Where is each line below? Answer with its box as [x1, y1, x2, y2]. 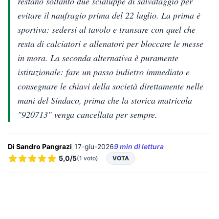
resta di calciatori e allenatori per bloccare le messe [18, 38, 203, 49]
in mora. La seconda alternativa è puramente [18, 52, 178, 64]
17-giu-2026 [74, 142, 114, 151]
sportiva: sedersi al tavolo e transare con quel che [18, 23, 196, 35]
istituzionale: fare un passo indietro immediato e [18, 66, 190, 78]
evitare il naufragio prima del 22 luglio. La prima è [18, 9, 200, 21]
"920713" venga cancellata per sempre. [18, 109, 157, 120]
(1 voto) [77, 154, 98, 162]
